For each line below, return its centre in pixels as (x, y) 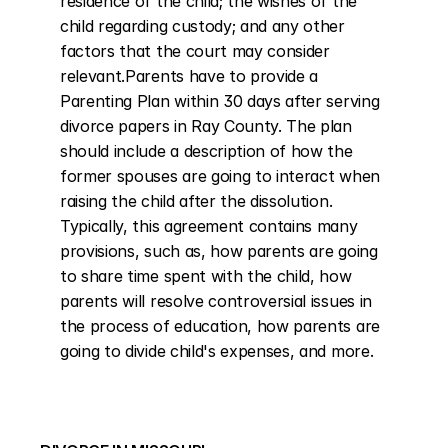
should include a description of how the (206, 151)
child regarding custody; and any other (202, 26)
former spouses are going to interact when (220, 176)
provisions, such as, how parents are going (219, 251)
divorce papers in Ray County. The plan (206, 126)
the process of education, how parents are (220, 326)
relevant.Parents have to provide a (189, 76)
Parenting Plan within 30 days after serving (220, 101)
